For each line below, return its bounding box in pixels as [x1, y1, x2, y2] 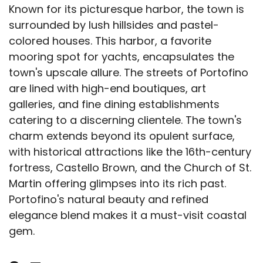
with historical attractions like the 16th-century [9, 144, 251, 160]
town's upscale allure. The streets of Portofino [9, 65, 248, 80]
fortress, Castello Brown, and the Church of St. [9, 160, 251, 176]
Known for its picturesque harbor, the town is [9, 2, 244, 17]
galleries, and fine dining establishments [9, 97, 220, 112]
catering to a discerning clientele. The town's [9, 113, 242, 128]
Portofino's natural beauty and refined [9, 192, 208, 207]
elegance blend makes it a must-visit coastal [9, 208, 247, 223]
